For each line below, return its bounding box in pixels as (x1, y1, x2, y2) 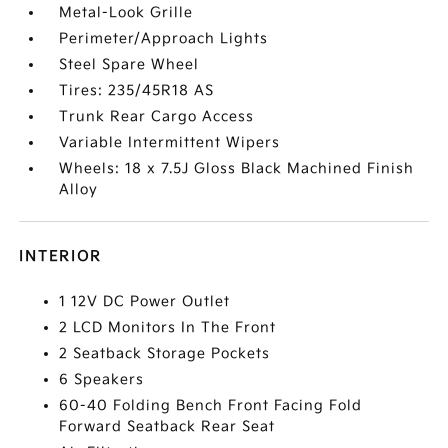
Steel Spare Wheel (59, 56, 200, 73)
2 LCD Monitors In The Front (59, 319, 277, 336)
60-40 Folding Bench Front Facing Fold (59, 397, 363, 414)
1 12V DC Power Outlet (59, 293, 231, 310)
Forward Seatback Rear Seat (59, 418, 276, 435)
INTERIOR (19, 248, 103, 265)
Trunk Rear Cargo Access (59, 108, 255, 125)
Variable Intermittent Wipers (59, 134, 281, 151)
